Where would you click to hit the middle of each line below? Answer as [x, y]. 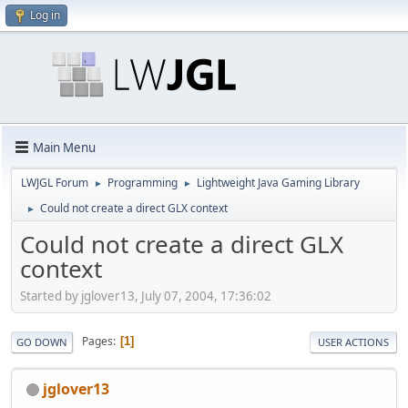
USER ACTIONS [353, 342]
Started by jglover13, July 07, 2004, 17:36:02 [146, 296]
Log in [45, 15]
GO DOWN [42, 342]
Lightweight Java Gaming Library [278, 183]
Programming [143, 183]
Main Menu [64, 147]
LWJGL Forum [55, 183]
